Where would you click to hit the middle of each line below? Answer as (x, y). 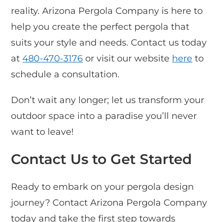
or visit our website (128, 59)
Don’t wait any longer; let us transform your (108, 100)
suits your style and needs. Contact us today (109, 43)
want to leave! (43, 132)
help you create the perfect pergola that (100, 27)
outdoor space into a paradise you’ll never (104, 116)
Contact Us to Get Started (102, 159)
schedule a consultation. (65, 75)
